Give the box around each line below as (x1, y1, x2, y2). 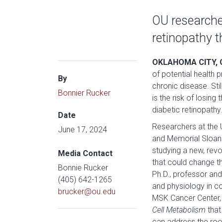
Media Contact (58, 149, 112, 158)
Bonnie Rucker (58, 163, 108, 172)
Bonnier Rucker (58, 88, 111, 98)
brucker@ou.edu (58, 187, 115, 196)
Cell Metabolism (152, 205, 206, 215)
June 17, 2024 (58, 125, 107, 134)
